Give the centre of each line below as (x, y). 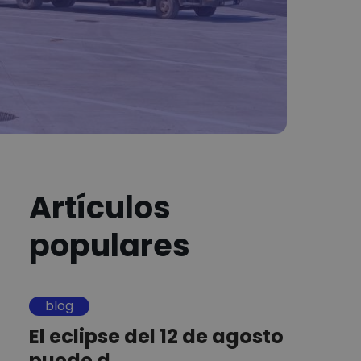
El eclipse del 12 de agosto (156, 336)
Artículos (100, 207)
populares (110, 245)
